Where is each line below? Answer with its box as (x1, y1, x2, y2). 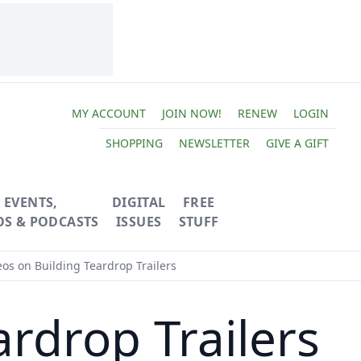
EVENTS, (3, 193, 58, 211)
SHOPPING (105, 135, 163, 151)
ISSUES (115, 213, 162, 230)
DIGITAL (111, 193, 166, 211)
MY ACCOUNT (71, 105, 146, 121)
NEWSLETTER (178, 135, 250, 151)
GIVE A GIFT (265, 135, 329, 151)
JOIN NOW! (161, 105, 222, 121)
